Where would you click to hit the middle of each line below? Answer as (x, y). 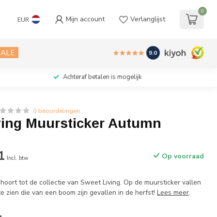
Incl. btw (18, 158)
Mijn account (85, 19)
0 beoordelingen (57, 111)
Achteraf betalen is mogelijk (102, 77)
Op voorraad (182, 156)
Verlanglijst (148, 19)
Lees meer (173, 193)
